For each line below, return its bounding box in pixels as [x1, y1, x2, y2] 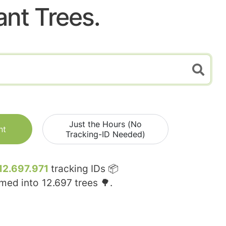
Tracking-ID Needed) [66, 129, 145, 140]
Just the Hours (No [69, 119, 142, 130]
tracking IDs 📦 [48, 163, 119, 175]
